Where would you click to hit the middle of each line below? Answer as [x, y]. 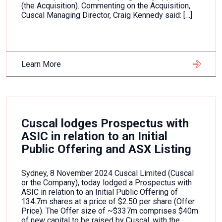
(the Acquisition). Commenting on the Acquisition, [106, 6]
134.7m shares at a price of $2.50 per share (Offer [108, 201]
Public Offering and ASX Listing [106, 149]
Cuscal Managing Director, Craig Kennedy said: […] [107, 15]
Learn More [41, 64]
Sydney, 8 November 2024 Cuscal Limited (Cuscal [108, 173]
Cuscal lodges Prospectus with [105, 123]
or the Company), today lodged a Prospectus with [107, 183]
